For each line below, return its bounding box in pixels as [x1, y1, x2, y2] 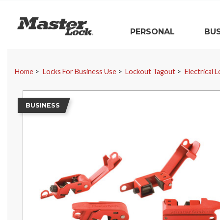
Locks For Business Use [42, 67, 116, 76]
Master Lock [17, 18, 60, 27]
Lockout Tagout [125, 67, 176, 76]
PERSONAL [130, 27, 175, 36]
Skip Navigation [7, 50, 61, 59]
